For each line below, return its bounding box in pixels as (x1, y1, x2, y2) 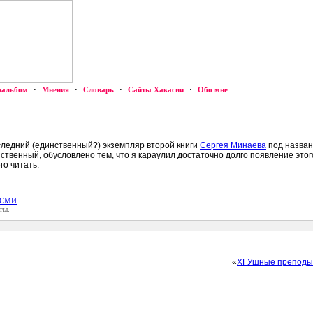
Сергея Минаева (200, 140, 266, 150)
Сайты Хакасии (128, 85, 184, 94)
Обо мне (198, 85, 228, 94)
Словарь (83, 85, 114, 94)
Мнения (42, 85, 69, 94)
